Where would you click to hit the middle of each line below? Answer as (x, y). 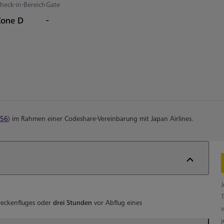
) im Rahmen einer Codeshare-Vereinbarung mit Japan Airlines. (101, 119)
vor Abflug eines (117, 203)
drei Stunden (72, 203)
